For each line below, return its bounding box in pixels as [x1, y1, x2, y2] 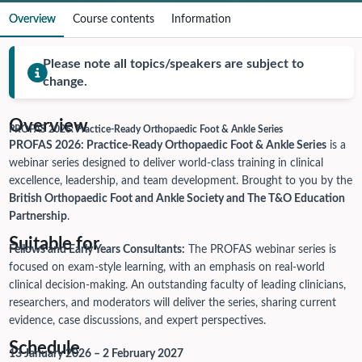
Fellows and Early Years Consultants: [8, 243, 185, 255]
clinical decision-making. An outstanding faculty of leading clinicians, [8, 279, 346, 291]
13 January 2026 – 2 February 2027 [8, 347, 183, 360]
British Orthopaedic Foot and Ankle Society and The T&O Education [8, 192, 345, 204]
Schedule [8, 339, 80, 357]
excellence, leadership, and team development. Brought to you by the [8, 175, 352, 187]
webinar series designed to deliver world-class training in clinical [8, 157, 323, 169]
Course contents [72, 14, 154, 26]
